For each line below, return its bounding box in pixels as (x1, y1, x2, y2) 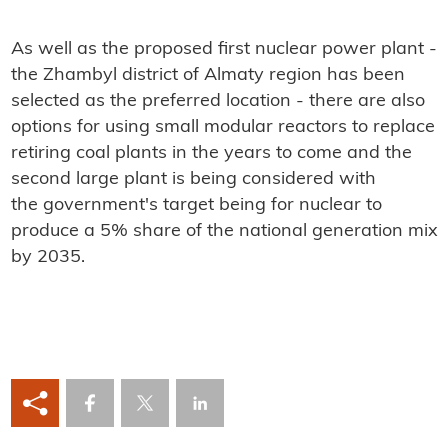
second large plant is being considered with (10, 170, 376, 190)
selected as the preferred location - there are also (10, 92, 425, 112)
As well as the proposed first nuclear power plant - (10, 40, 437, 60)
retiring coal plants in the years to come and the (10, 144, 412, 164)
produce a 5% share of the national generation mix (10, 222, 438, 242)
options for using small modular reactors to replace (10, 118, 435, 138)
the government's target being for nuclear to (10, 196, 382, 216)
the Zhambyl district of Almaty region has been (10, 66, 405, 86)
